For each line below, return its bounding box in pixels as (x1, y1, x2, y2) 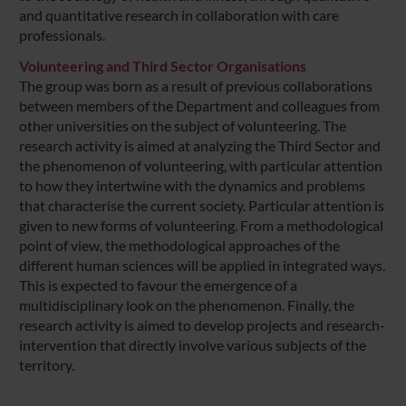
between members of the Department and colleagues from (18, 96, 380, 114)
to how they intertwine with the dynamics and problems (18, 176, 365, 194)
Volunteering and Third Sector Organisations (18, 56, 306, 74)
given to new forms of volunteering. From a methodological (18, 216, 383, 234)
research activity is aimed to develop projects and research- (18, 315, 385, 333)
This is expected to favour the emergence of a (18, 275, 297, 294)
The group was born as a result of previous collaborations (18, 76, 372, 94)
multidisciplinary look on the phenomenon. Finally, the (18, 295, 354, 314)
